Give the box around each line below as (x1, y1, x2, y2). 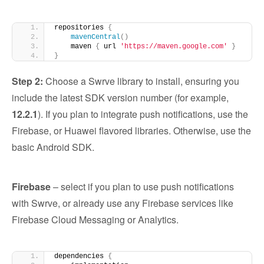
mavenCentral (71, 33, 120, 41)
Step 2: (12, 74, 43, 88)
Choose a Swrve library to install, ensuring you (43, 74, 239, 88)
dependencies (54, 252, 108, 260)
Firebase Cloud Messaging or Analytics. (12, 213, 179, 226)
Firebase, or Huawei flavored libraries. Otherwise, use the (12, 124, 251, 137)
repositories (54, 24, 108, 32)
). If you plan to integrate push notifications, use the (38, 107, 248, 121)
